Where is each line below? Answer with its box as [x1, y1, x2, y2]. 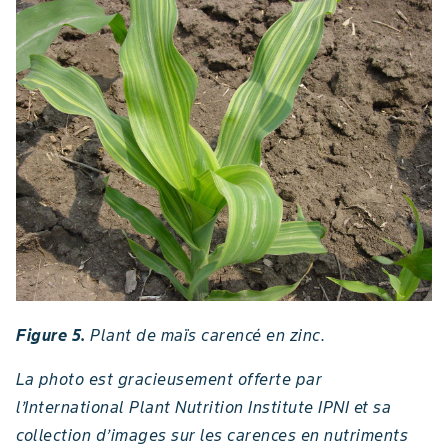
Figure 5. [16, 324, 90, 345]
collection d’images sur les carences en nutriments [16, 424, 408, 445]
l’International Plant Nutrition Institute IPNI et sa [16, 396, 391, 417]
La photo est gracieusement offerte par [16, 368, 322, 389]
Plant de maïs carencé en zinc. [90, 324, 325, 345]
